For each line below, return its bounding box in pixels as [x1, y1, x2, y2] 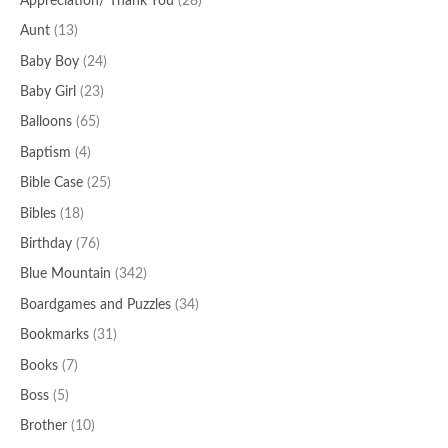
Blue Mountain [20, 267, 111, 282]
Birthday [20, 237, 72, 252]
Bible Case [20, 176, 83, 191]
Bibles [20, 206, 56, 221]
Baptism [20, 145, 71, 160]
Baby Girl [20, 84, 76, 99]
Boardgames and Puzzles [20, 297, 171, 312]
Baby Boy [20, 54, 79, 69]
